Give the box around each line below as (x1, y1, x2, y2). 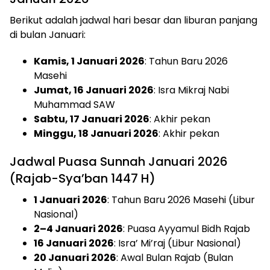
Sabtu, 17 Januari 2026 (34, 111, 149, 126)
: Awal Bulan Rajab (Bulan (116, 250, 233, 265)
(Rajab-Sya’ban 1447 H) (10, 169, 155, 187)
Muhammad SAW (34, 97, 115, 111)
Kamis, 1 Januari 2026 (34, 54, 145, 68)
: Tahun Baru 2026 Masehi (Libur (107, 192, 255, 207)
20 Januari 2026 (34, 250, 116, 265)
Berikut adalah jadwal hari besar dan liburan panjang (10, 13, 257, 27)
